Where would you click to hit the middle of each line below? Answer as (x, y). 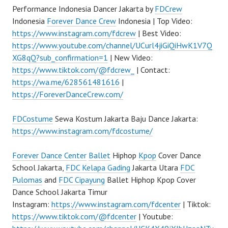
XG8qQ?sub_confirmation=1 (60, 58)
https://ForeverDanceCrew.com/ (68, 94)
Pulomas (27, 180)
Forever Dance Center (49, 155)
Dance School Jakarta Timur (60, 192)
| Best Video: (159, 33)
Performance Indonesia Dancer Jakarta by (83, 9)
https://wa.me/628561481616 (66, 82)
